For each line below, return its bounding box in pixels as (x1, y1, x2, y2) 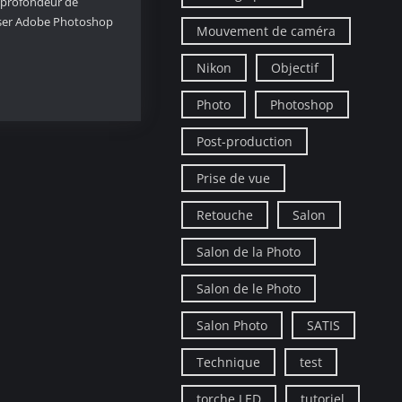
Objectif (271, 58, 319, 76)
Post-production (197, 132, 293, 150)
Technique (197, 353, 261, 371)
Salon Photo (197, 316, 268, 334)
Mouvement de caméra (197, 22, 336, 39)
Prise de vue (197, 169, 271, 187)
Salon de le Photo (197, 279, 301, 297)
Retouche (197, 205, 254, 223)
